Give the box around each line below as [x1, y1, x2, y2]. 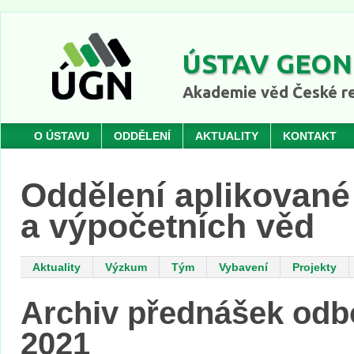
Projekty [292, 261, 337, 273]
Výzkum [105, 261, 147, 273]
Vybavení [219, 261, 268, 273]
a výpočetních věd [21, 207, 314, 245]
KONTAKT [283, 130, 337, 142]
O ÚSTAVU [34, 130, 89, 142]
